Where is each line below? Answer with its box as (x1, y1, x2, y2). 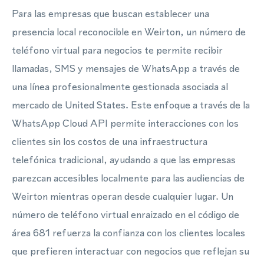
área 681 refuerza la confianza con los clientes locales (12, 226, 245, 240)
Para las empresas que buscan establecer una (12, 6, 209, 21)
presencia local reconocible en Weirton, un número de (12, 25, 246, 39)
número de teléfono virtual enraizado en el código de (12, 207, 239, 222)
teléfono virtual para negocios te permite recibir (12, 43, 223, 57)
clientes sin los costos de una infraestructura (12, 134, 207, 148)
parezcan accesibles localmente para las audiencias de (12, 171, 245, 185)
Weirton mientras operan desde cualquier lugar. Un (12, 189, 233, 203)
